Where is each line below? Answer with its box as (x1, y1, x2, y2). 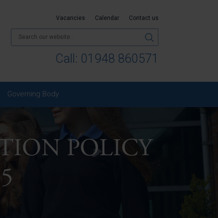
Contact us (129, 15, 159, 21)
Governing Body (7, 90, 59, 98)
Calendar (95, 15, 119, 21)
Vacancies (56, 15, 85, 21)
